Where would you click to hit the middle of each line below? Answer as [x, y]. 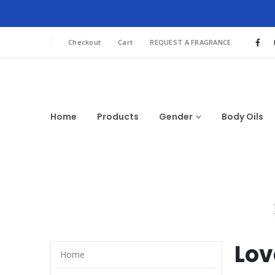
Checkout [85, 42]
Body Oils [242, 117]
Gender [176, 117]
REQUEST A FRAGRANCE [191, 42]
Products [118, 117]
